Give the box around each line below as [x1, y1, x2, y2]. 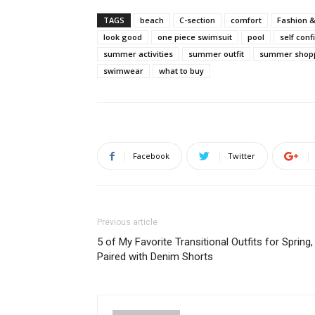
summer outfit [188, 49, 244, 59]
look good [103, 32, 142, 42]
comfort [231, 15, 262, 25]
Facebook [133, 150, 169, 161]
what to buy [159, 65, 204, 76]
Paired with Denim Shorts [97, 250, 213, 263]
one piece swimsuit [157, 32, 232, 42]
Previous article [97, 217, 157, 227]
